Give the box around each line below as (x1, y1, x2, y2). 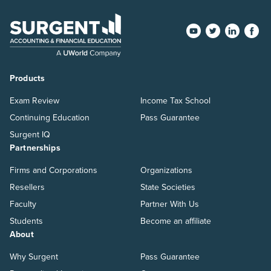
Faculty (10, 198, 36, 209)
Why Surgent (10, 251, 58, 262)
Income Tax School (140, 95, 211, 106)
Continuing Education (10, 112, 90, 123)
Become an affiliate (140, 215, 211, 226)
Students (10, 215, 43, 226)
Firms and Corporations (10, 165, 97, 175)
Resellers (10, 181, 45, 192)
